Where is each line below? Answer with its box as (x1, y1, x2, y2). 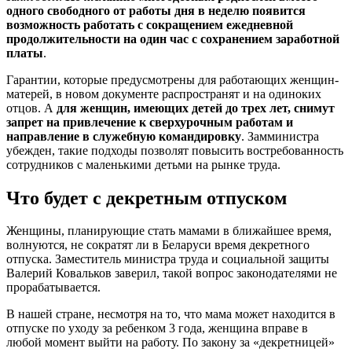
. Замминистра (241, 129, 319, 143)
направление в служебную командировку (6, 129, 241, 143)
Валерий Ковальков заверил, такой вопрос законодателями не (6, 266, 337, 280)
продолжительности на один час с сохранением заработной (6, 31, 339, 46)
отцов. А (6, 101, 57, 115)
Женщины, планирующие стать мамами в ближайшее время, (6, 224, 332, 238)
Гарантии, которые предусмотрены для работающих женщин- (6, 72, 339, 86)
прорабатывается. (6, 280, 101, 295)
